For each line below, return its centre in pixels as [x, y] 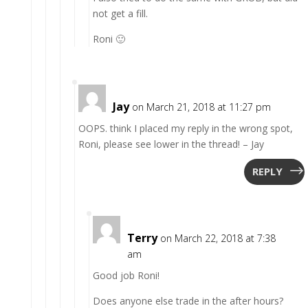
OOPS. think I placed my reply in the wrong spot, [185, 128]
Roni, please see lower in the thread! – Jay [171, 144]
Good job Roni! [126, 275]
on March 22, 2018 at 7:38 [218, 238]
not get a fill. [120, 13]
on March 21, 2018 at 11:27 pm [201, 107]
